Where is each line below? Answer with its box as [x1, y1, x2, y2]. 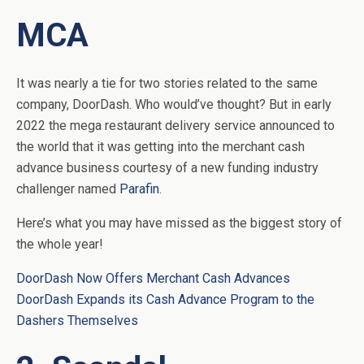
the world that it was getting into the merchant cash [16, 139, 305, 155]
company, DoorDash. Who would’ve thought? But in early [16, 97, 331, 113]
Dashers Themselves [16, 313, 138, 329]
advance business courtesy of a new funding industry [16, 160, 318, 176]
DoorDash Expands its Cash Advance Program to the [16, 292, 314, 308]
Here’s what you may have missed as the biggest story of [16, 215, 342, 232]
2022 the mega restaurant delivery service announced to [16, 118, 335, 134]
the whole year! [16, 236, 103, 253]
